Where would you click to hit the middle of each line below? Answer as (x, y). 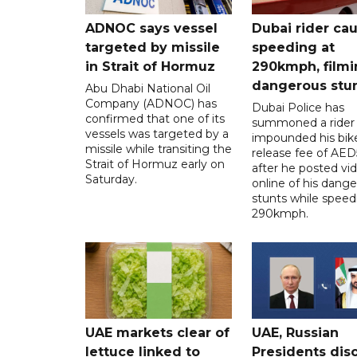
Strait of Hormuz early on (155, 164)
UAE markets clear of (157, 332)
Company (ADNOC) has (151, 103)
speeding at (293, 47)
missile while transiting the (159, 149)
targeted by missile (153, 47)
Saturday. (111, 179)
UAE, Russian (295, 332)
